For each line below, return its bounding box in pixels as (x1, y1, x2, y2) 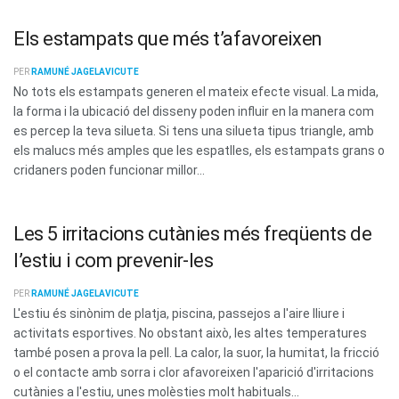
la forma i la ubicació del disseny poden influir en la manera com (13, 103, 374, 118)
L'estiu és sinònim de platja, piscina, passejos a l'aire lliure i (13, 305, 345, 321)
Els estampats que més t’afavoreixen (13, 27, 322, 50)
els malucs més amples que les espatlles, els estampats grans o (13, 142, 385, 158)
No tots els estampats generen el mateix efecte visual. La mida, (13, 84, 379, 99)
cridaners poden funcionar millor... (13, 162, 205, 177)
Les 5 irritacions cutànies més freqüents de (13, 222, 372, 245)
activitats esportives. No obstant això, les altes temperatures (13, 325, 367, 340)
